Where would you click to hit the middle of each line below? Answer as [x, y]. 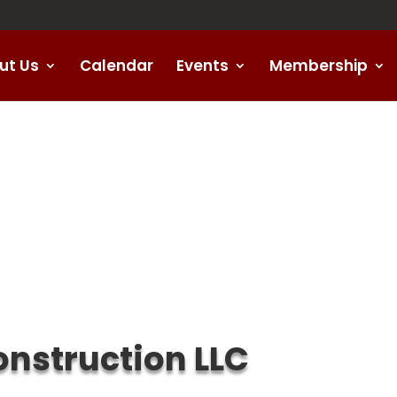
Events [202, 65]
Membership [319, 65]
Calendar [117, 65]
